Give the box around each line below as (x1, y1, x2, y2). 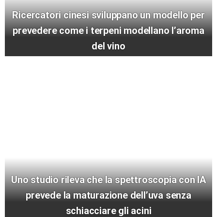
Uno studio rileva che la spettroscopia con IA (11, 174, 206, 186)
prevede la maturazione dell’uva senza (26, 189, 191, 201)
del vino (92, 40, 125, 52)
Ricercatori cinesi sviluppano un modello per (12, 9, 205, 21)
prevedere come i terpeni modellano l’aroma (13, 25, 204, 37)
